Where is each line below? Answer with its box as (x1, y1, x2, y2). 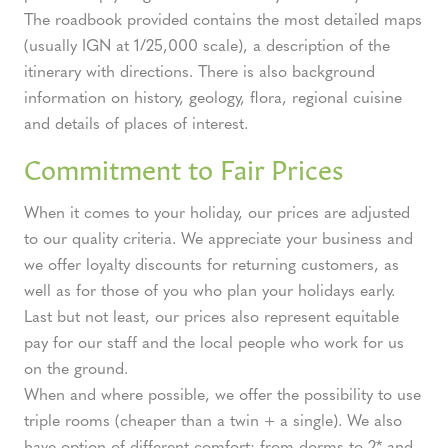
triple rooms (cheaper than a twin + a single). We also (24, 408, 402, 432)
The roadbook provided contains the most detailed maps (24, 7, 422, 31)
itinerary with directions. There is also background (24, 59, 375, 83)
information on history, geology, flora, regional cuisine (24, 85, 402, 109)
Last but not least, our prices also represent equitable (24, 304, 399, 328)
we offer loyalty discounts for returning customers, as (24, 252, 399, 276)
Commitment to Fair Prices (24, 148, 344, 186)
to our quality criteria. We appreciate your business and (24, 226, 413, 250)
